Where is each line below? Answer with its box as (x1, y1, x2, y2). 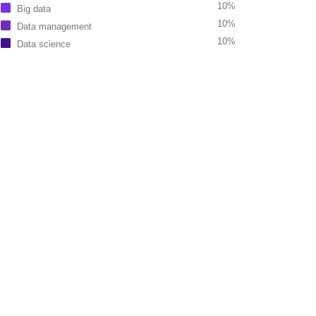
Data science (17, 39, 71, 49)
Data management (17, 21, 92, 32)
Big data (17, 4, 51, 14)
